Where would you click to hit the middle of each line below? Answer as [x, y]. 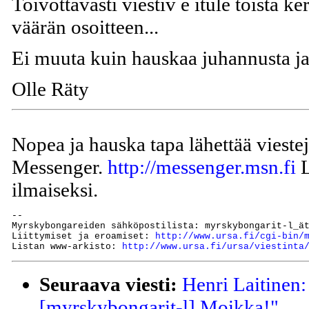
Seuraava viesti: [108, 285]
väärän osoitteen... [85, 27]
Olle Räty [50, 89]
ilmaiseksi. [55, 189]
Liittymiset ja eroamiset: [83, 236]
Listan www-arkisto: [67, 246]
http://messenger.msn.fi [202, 167]
